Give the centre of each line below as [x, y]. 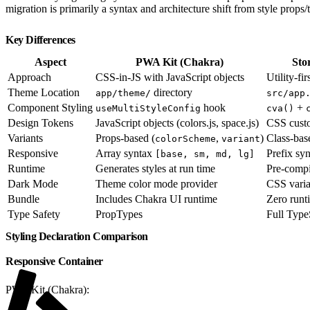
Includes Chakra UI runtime [156, 199]
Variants [25, 138]
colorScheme [185, 138]
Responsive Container [56, 261]
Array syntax [125, 153]
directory [172, 92]
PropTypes [119, 214]
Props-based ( [125, 138]
